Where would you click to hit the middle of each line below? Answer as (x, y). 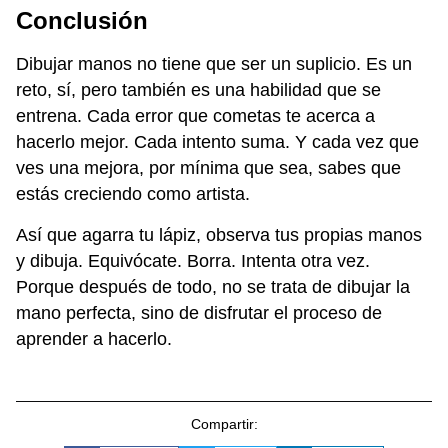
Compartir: (224, 423)
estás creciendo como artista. (133, 194)
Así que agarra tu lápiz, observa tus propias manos (219, 234)
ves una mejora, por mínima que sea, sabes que (208, 168)
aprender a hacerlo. (94, 338)
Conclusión (82, 21)
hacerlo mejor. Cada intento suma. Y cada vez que (217, 142)
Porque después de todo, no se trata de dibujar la (213, 286)
